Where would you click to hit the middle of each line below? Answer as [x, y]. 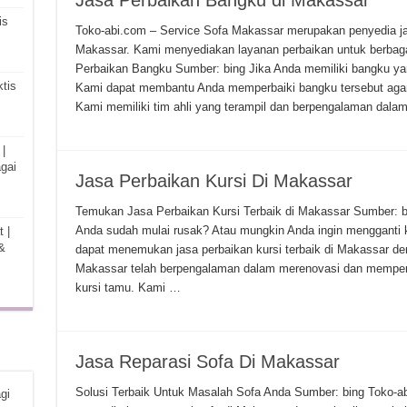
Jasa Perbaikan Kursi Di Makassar [213, 181]
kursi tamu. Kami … [128, 288]
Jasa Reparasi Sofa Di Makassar [207, 362]
